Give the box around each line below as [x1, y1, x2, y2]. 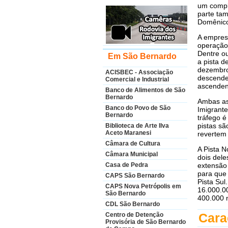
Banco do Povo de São [105, 104, 170, 111]
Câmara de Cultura [105, 140, 160, 147]
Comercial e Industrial [105, 76, 169, 83]
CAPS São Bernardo [105, 172, 164, 179]
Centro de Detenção [105, 211, 163, 218]
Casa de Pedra [105, 161, 148, 168]
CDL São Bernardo [105, 201, 160, 208]
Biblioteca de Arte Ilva [105, 122, 169, 129]
